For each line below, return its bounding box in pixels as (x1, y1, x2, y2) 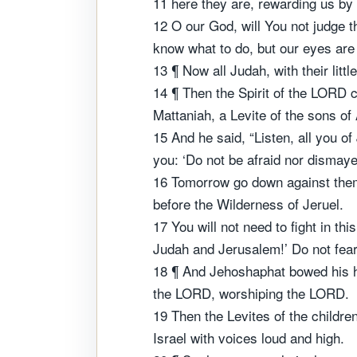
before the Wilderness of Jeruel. (153, 194, 343, 214)
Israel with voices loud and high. (153, 328, 344, 347)
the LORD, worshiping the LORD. (153, 283, 349, 303)
